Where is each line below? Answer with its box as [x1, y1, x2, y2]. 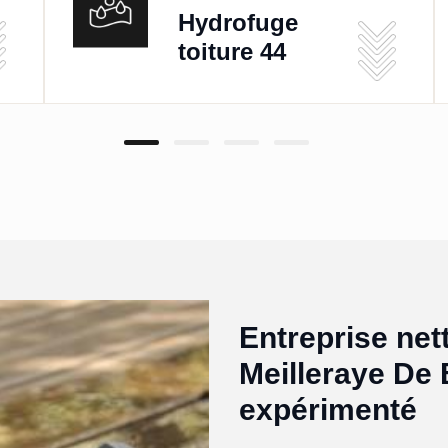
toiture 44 [178, 37, 286, 65]
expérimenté [239, 392, 417, 426]
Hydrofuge [178, 8, 298, 36]
